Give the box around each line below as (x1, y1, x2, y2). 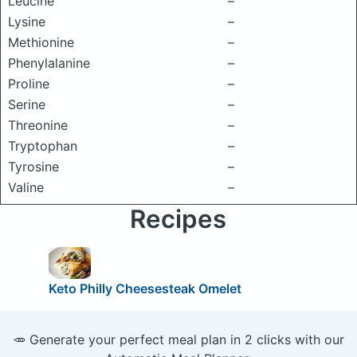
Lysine (8, 14, 45, 29)
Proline (8, 76, 49, 92)
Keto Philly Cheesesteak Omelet (48, 280, 241, 296)
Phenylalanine (8, 55, 90, 71)
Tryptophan (8, 138, 77, 154)
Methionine (8, 34, 74, 50)
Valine (8, 179, 44, 195)
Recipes (130, 204, 227, 234)
